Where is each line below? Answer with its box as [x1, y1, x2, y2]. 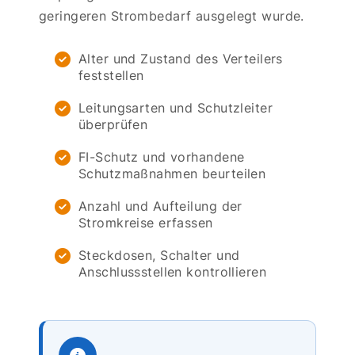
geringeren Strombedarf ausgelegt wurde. [39, 7, 304, 24]
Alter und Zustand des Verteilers [78, 50, 283, 67]
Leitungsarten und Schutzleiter [78, 99, 273, 116]
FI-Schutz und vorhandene [78, 148, 245, 165]
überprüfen [78, 116, 148, 132]
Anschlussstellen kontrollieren [78, 263, 266, 280]
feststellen [78, 67, 144, 83]
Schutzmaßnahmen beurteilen [78, 165, 266, 181]
